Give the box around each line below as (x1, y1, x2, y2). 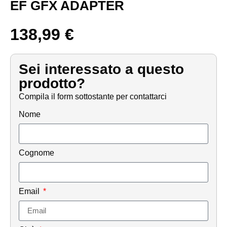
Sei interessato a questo (19, 61, 184, 78)
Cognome (19, 148, 54, 157)
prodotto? (19, 75, 85, 92)
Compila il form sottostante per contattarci (19, 92, 167, 101)
